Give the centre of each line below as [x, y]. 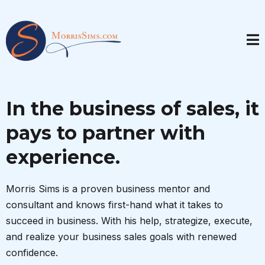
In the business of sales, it [132, 109]
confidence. [32, 253]
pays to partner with [106, 133]
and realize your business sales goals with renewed [121, 237]
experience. [63, 157]
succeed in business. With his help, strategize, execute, [129, 221]
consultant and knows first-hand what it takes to [114, 205]
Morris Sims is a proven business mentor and [108, 189]
